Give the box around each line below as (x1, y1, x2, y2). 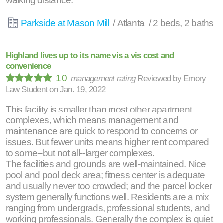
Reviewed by (137, 73, 184, 84)
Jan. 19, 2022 (60, 84, 106, 95)
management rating (71, 73, 138, 84)
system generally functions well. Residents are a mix (5, 192, 209, 203)
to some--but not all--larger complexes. (5, 148, 155, 159)
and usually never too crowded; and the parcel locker (5, 181, 212, 192)
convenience (5, 60, 51, 71)
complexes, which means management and (5, 115, 179, 126)
